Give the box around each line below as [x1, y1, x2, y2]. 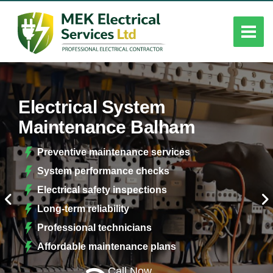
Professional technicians [37, 222, 152, 233]
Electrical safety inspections [37, 184, 168, 195]
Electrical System [18, 96, 166, 117]
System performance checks [37, 165, 170, 176]
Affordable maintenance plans [37, 241, 177, 252]
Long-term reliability [37, 203, 130, 214]
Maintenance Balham [18, 116, 195, 137]
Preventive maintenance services [37, 146, 191, 157]
